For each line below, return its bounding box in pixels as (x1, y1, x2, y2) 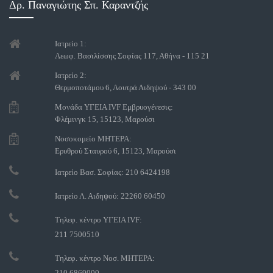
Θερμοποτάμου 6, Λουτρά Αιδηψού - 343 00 (54, 82, 196, 92)
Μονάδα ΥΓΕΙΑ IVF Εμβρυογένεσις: (54, 102, 173, 112)
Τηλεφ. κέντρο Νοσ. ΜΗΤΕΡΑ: (54, 253, 155, 263)
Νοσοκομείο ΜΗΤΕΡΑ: (54, 133, 132, 143)
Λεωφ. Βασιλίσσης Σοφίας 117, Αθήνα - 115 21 (54, 51, 210, 60)
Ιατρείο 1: (54, 38, 87, 48)
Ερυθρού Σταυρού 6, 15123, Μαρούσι (54, 146, 176, 155)
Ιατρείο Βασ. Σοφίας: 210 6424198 (54, 167, 170, 177)
